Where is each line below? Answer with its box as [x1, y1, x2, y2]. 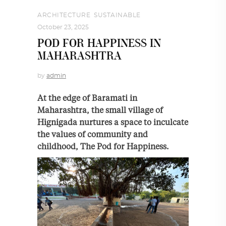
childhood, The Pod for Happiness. [37, 141, 169, 151]
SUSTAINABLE [94, 12, 141, 18]
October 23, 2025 [37, 24, 89, 30]
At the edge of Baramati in [37, 92, 137, 103]
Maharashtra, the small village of [37, 104, 163, 115]
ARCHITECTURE [37, 12, 90, 18]
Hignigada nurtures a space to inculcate [37, 117, 188, 127]
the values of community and [37, 129, 148, 139]
